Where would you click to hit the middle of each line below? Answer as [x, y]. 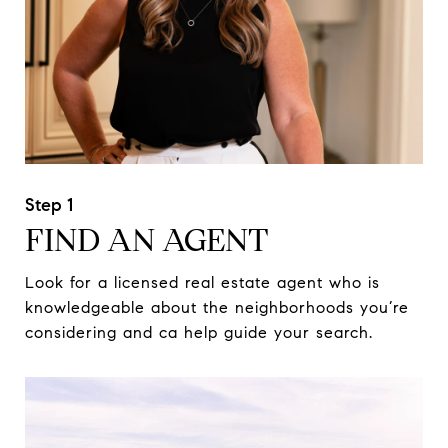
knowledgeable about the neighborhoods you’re [217, 308]
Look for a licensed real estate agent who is [202, 283]
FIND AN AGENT [147, 240]
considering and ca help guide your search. [199, 333]
